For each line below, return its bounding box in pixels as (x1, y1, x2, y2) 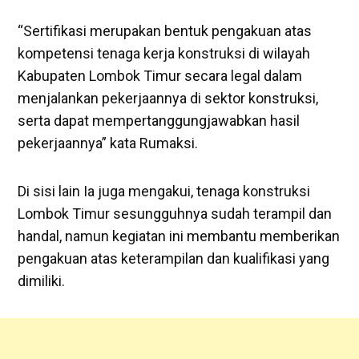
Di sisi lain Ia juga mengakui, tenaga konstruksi (18, 183, 311, 200)
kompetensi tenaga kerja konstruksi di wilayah (18, 45, 311, 63)
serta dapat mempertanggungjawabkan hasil (18, 112, 301, 130)
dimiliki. (18, 272, 66, 290)
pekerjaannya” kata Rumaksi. (18, 135, 199, 152)
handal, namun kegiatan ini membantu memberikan (18, 228, 341, 245)
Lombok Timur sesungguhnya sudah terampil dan (18, 205, 333, 223)
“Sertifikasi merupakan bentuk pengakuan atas (18, 22, 313, 40)
